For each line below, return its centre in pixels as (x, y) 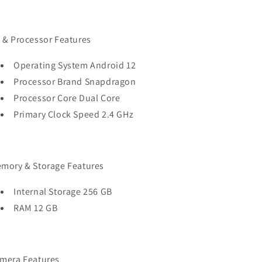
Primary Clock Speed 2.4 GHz (74, 114)
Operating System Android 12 (75, 65)
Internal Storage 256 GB (63, 192)
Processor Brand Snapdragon (75, 82)
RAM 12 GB (36, 208)
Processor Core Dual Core (67, 98)
